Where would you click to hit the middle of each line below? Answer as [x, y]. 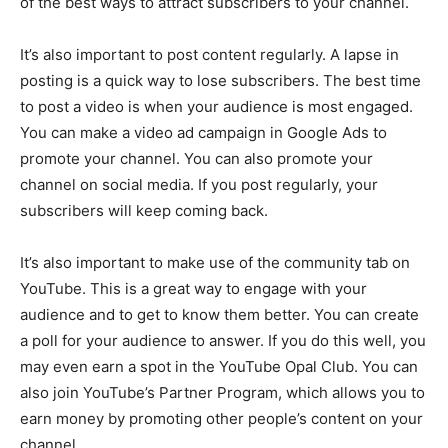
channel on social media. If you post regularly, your [199, 185]
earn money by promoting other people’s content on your [221, 419]
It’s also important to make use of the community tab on [215, 263]
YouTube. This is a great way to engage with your [193, 289]
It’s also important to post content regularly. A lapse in [209, 55]
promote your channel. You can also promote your [196, 159]
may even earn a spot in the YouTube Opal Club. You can [219, 367]
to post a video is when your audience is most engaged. [216, 107]
